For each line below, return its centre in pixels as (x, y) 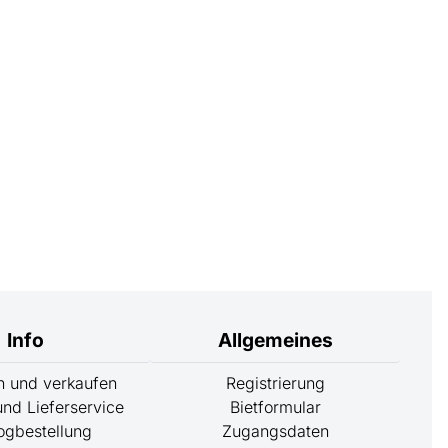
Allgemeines (275, 340)
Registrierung (275, 383)
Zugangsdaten (275, 431)
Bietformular (275, 407)
